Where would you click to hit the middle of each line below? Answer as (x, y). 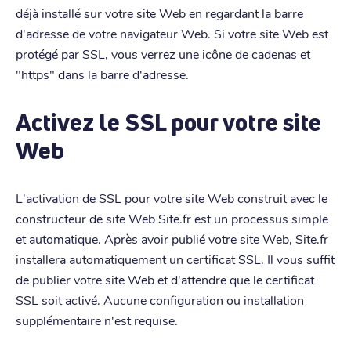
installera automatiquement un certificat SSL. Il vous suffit (175, 259)
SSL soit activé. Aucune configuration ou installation (160, 299)
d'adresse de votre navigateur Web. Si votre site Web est (172, 33)
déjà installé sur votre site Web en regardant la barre (159, 13)
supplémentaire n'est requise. (97, 320)
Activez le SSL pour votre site (168, 122)
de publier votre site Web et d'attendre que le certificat (165, 279)
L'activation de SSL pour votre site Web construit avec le (172, 197)
